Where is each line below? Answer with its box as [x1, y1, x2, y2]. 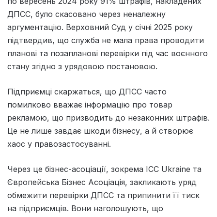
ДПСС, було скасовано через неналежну [7, 9, 166, 19]
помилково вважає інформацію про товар [7, 100, 172, 110]
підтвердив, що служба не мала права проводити [7, 35, 204, 46]
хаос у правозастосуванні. [7, 139, 111, 149]
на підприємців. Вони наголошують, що [7, 203, 163, 214]
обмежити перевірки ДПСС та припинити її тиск [7, 190, 200, 201]
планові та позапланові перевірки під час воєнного [7, 48, 208, 59]
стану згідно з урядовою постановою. [7, 62, 157, 72]
